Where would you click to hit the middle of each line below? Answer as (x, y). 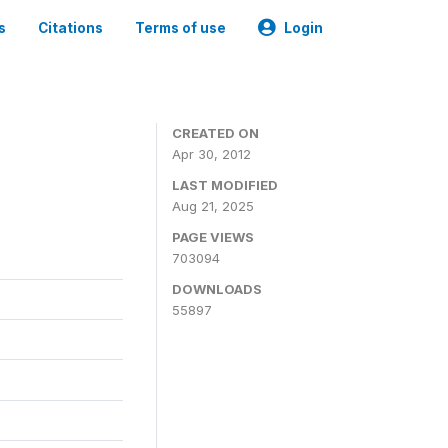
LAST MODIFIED (225, 185)
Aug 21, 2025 (213, 206)
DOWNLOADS (217, 289)
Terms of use (180, 28)
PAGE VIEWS (213, 237)
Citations (70, 28)
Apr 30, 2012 (211, 154)
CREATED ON (215, 133)
